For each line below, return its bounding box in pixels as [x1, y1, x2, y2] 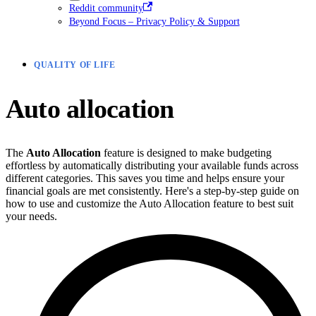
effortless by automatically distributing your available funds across [6, 159, 298, 171]
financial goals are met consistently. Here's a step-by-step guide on [6, 184, 299, 197]
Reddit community [68, 1, 143, 13]
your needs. [6, 209, 57, 222]
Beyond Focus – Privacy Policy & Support [68, 15, 240, 27]
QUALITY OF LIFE [34, 61, 116, 70]
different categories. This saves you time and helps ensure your [6, 171, 284, 184]
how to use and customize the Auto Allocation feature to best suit [6, 197, 293, 209]
